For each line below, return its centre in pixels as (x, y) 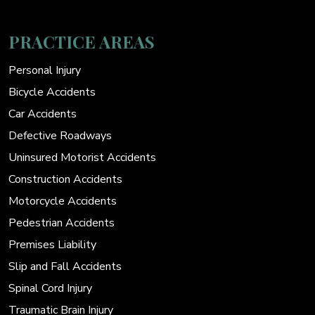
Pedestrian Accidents (62, 223)
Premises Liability (52, 245)
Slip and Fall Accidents (65, 267)
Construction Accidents (65, 180)
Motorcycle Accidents (63, 201)
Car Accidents (43, 114)
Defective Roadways (60, 136)
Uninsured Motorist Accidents (82, 158)
